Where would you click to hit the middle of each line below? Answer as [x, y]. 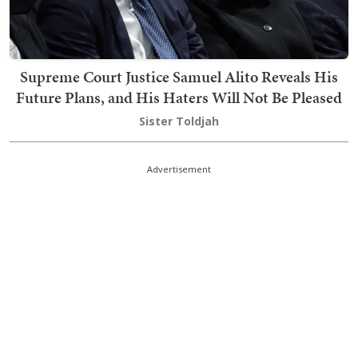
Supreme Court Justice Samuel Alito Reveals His [179, 77]
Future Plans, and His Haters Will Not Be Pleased [179, 98]
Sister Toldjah [179, 121]
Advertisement [179, 169]
